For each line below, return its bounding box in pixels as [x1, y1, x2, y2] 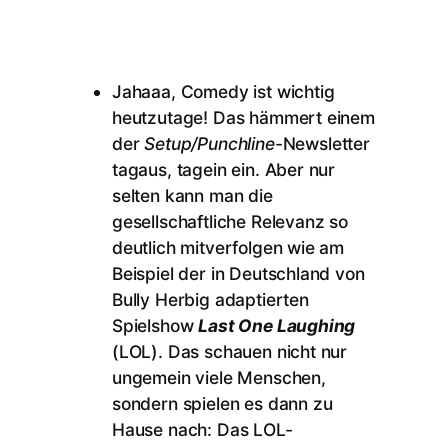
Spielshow [112, 315, 199, 337]
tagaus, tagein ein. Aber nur [112, 159, 336, 181]
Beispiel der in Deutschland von [112, 263, 365, 285]
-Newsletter [274, 133, 370, 155]
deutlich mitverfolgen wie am [112, 237, 345, 259]
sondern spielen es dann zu [112, 393, 333, 415]
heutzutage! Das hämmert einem [112, 107, 375, 129]
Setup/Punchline [144, 133, 275, 155]
